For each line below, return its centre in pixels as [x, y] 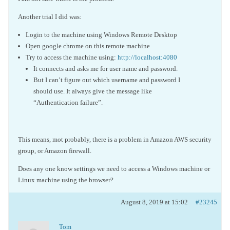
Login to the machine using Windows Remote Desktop [101, 35]
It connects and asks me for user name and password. [106, 69]
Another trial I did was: [50, 17]
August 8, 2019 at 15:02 [154, 202]
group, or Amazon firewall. [55, 151]
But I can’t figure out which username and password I [107, 80]
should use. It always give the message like [93, 91]
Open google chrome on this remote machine [88, 46]
